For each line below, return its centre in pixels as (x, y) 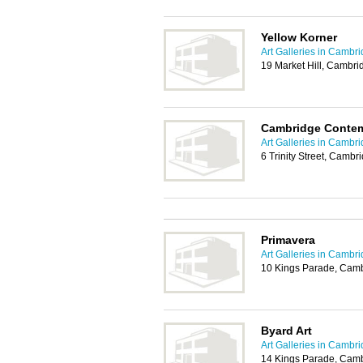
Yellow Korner (299, 37)
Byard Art (286, 331)
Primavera (288, 240)
